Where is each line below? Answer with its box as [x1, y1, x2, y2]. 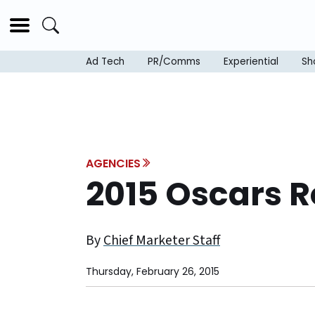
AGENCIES [86, 155, 141, 172]
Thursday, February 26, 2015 [86, 264, 219, 279]
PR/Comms [148, 55, 200, 69]
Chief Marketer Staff [103, 231, 220, 251]
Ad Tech [86, 55, 124, 69]
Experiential [224, 55, 278, 69]
